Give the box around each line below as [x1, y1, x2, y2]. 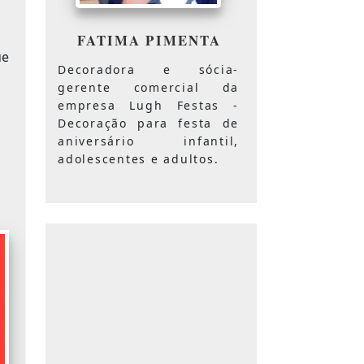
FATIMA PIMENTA [76, 29, 222, 50]
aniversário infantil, [58, 132, 239, 149]
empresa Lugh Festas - [58, 97, 239, 113]
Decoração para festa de [58, 115, 239, 131]
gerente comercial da [58, 79, 239, 95]
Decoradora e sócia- [58, 61, 239, 77]
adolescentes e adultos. [58, 150, 219, 167]
